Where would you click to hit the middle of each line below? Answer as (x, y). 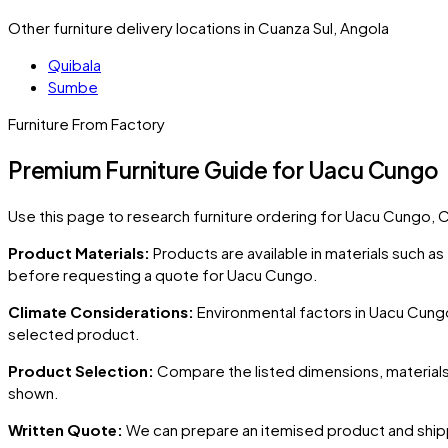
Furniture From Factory (86, 123)
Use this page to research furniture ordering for (175, 216)
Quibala (74, 64)
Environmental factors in (281, 312)
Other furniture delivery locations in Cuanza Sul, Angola (198, 27)
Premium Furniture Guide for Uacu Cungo (223, 169)
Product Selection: (81, 371)
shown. (33, 393)
